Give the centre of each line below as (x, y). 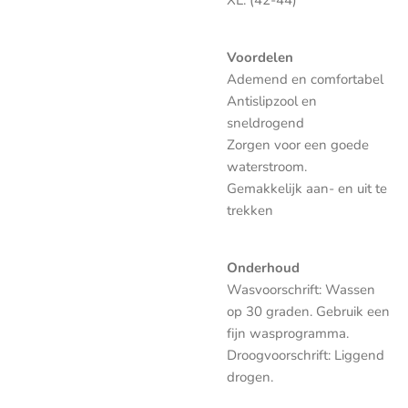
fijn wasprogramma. (288, 333)
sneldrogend (265, 123)
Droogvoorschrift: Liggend (306, 355)
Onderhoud (263, 268)
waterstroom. (267, 167)
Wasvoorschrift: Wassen (301, 290)
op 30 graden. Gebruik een (308, 311)
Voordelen (260, 57)
